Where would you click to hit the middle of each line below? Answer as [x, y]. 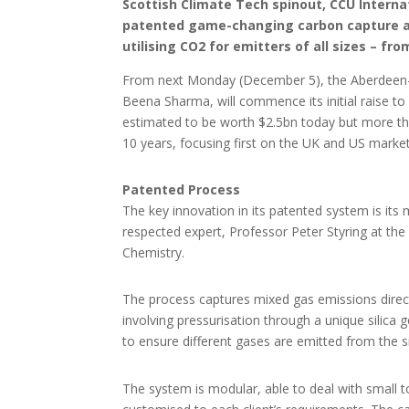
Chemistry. [154, 252]
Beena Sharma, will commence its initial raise [256, 100]
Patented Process [182, 189]
